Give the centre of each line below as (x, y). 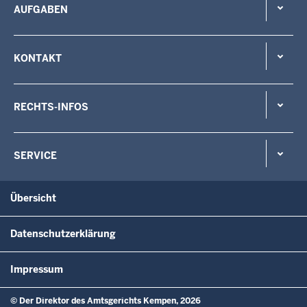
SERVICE (35, 155)
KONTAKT (38, 58)
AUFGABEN (41, 9)
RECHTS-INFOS (51, 107)
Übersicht (33, 198)
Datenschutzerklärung (63, 233)
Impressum (37, 269)
